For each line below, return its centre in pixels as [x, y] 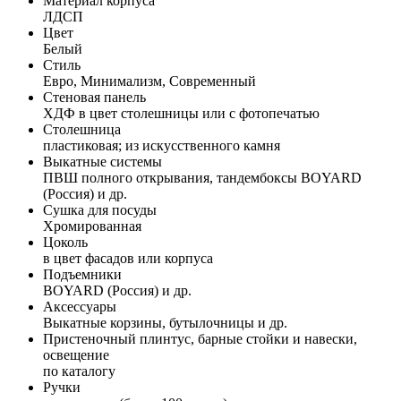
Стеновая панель [94, 97]
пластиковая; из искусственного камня [162, 145]
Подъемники [82, 274]
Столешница [82, 129]
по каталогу [79, 371]
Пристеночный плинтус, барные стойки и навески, [200, 338]
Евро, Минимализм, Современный [149, 81]
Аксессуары [80, 306]
